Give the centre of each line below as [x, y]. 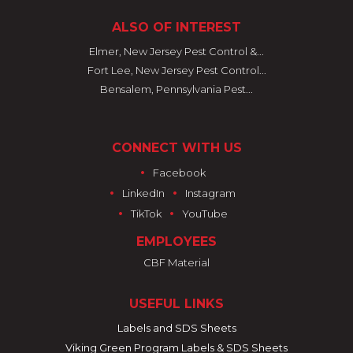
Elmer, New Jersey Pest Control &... [176, 51]
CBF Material [176, 262]
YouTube [204, 214]
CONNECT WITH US [176, 148]
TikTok [146, 214]
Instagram [210, 193]
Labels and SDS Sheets [176, 328]
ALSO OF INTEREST [176, 27]
